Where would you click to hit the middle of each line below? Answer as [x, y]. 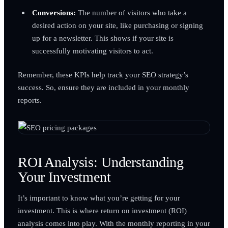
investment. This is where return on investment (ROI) [102, 210]
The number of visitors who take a [131, 12]
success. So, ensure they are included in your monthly [103, 87]
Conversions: [54, 12]
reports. [30, 100]
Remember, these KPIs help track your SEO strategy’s [103, 74]
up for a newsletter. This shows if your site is [103, 38]
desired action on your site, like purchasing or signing [117, 25]
